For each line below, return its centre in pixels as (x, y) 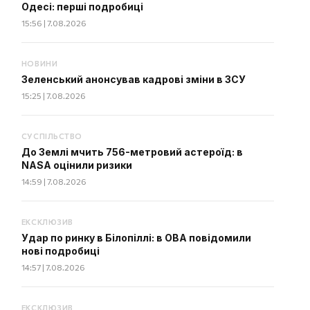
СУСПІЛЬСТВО (52, 136)
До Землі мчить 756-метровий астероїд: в (132, 152)
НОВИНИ (39, 63)
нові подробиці (60, 251)
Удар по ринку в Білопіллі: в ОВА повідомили (136, 238)
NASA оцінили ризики (76, 165)
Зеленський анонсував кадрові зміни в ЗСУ (133, 79)
